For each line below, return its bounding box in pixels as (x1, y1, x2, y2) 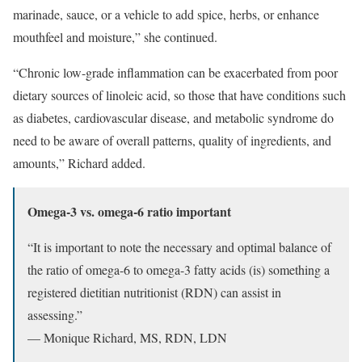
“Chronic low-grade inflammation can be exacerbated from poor (13, 63, 338, 81)
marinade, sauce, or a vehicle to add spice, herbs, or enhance (13, 5, 319, 23)
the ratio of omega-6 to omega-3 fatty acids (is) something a (27, 260, 330, 278)
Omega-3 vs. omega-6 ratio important (27, 201, 231, 221)
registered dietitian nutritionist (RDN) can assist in (27, 283, 281, 301)
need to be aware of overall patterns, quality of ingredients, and (13, 131, 331, 149)
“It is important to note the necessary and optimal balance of (27, 238, 331, 255)
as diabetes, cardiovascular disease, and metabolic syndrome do (13, 108, 334, 126)
